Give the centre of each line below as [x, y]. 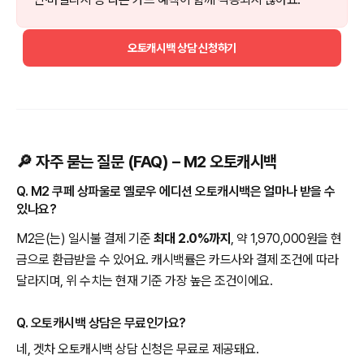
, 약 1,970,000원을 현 [286, 238]
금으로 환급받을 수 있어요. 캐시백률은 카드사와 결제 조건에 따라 [177, 259]
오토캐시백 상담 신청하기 [182, 48]
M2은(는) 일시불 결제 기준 [85, 238]
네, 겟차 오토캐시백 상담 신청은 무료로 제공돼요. [137, 349]
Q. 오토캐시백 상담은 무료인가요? [101, 323]
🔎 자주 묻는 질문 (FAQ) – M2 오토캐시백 [147, 161]
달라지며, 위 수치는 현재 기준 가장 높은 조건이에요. [144, 280]
